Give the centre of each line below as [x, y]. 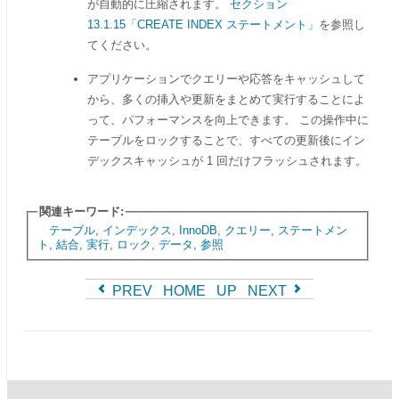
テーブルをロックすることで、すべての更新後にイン [226, 140]
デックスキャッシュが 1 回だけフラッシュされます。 [227, 161]
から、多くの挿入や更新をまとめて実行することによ [226, 99]
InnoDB [198, 230]
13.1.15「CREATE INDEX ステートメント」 [203, 24]
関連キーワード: [81, 212]
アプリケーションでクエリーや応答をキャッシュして [226, 79]
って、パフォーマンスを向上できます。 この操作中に [228, 120]
